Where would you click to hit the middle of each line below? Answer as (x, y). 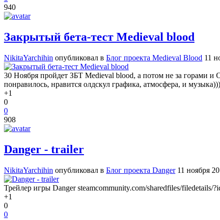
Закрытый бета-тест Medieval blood (99, 37)
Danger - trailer (44, 150)
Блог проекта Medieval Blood (154, 58)
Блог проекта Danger (141, 170)
